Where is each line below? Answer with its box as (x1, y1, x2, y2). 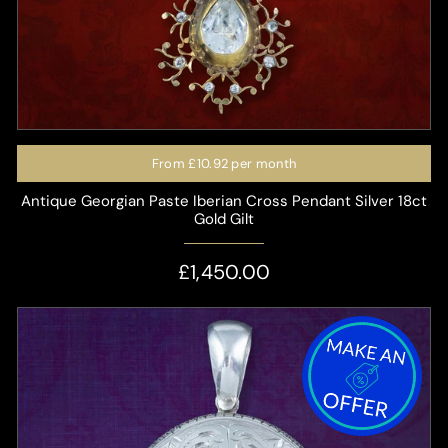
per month (228, 154, 297, 172)
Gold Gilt (194, 208, 254, 229)
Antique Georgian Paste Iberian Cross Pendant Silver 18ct (21, 190, 427, 211)
